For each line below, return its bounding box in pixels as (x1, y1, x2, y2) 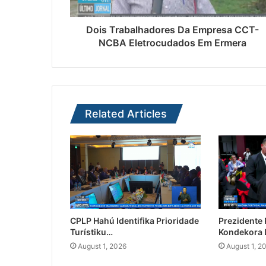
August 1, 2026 (78, 242, 126, 251)
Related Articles (85, 107, 167, 121)
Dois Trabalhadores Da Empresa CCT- (86, 24, 259, 36)
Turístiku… (70, 227, 113, 237)
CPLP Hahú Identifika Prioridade (70, 216, 199, 226)
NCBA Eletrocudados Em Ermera (99, 37, 246, 49)
